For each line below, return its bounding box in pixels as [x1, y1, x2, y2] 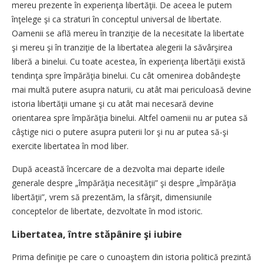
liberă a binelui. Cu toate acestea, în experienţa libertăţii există [12, 56, 245, 67]
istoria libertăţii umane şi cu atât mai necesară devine [12, 98, 214, 109]
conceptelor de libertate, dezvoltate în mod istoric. [12, 205, 203, 217]
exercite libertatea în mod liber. [12, 140, 129, 151]
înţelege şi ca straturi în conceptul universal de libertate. [12, 14, 221, 25]
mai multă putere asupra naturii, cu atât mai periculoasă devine [12, 84, 251, 95]
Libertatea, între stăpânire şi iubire [12, 228, 182, 241]
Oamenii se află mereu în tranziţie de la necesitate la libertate [12, 28, 244, 39]
